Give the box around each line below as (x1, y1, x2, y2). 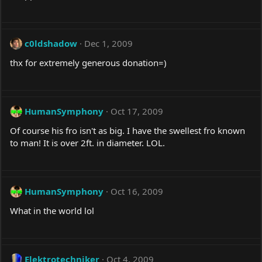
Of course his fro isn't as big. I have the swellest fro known (10, 125, 245, 137)
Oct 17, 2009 (111, 105, 163, 118)
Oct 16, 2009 (111, 185, 163, 198)
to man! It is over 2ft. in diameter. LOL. (10, 137, 165, 149)
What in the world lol (10, 205, 94, 217)
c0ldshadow (25, 37, 77, 50)
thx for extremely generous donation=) (10, 57, 167, 69)
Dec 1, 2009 (84, 37, 133, 50)
